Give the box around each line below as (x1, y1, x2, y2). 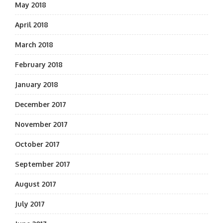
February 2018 (15, 60, 63, 69)
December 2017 (15, 100, 66, 109)
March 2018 (15, 40, 53, 49)
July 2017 (15, 200, 45, 208)
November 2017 (15, 120, 68, 128)
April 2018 (15, 20, 48, 29)
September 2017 (15, 160, 70, 168)
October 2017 (15, 140, 60, 148)
